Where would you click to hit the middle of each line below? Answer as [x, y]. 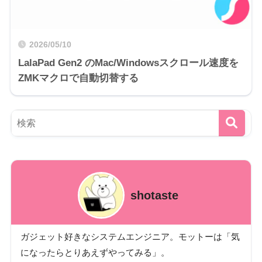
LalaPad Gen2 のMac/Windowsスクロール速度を [128, 63]
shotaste [154, 195]
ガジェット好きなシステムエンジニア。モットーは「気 [130, 237]
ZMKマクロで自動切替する [78, 78]
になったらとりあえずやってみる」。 [95, 252]
